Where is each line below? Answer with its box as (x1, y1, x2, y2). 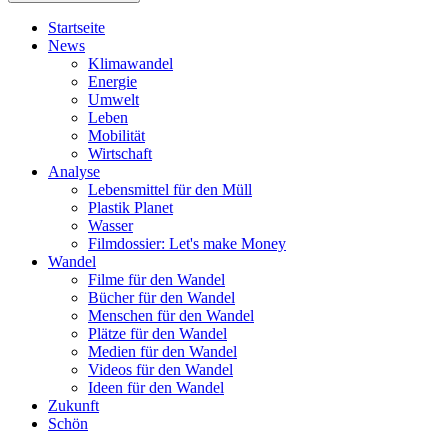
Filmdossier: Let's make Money (88, 235, 286, 253)
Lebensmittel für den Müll (88, 181, 252, 199)
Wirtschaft (88, 145, 152, 163)
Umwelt (88, 91, 139, 109)
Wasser (88, 217, 133, 235)
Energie (88, 73, 137, 91)
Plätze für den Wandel (88, 325, 227, 343)
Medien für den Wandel (88, 343, 237, 361)
